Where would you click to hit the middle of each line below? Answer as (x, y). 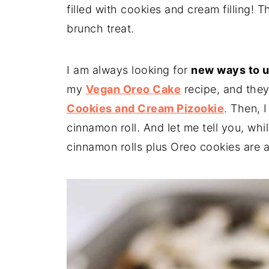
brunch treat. (101, 29)
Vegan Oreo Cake (133, 89)
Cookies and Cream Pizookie (145, 108)
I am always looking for (129, 70)
